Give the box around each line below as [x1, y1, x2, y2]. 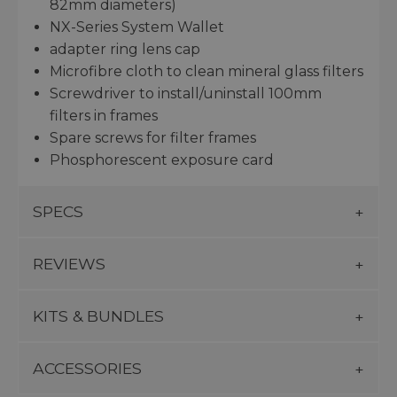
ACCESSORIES [33, 359, 142, 378]
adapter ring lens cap [50, 41, 200, 58]
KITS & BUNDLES [33, 307, 164, 326]
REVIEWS [33, 254, 105, 274]
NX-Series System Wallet [50, 19, 224, 36]
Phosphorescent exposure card [50, 152, 274, 169]
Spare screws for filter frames [50, 129, 256, 147]
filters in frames [50, 107, 158, 125]
